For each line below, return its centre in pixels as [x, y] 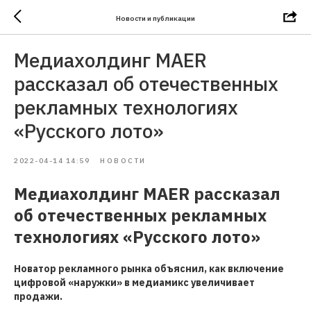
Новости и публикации [155, 18]
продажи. [38, 296]
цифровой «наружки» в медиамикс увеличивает [134, 283]
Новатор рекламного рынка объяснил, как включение [149, 269]
